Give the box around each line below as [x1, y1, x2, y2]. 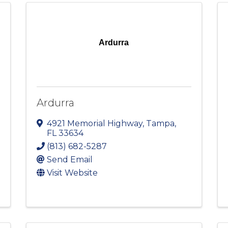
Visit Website [46, 168, 98, 178]
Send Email [46, 155, 93, 165]
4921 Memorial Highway [46, 119, 142, 129]
